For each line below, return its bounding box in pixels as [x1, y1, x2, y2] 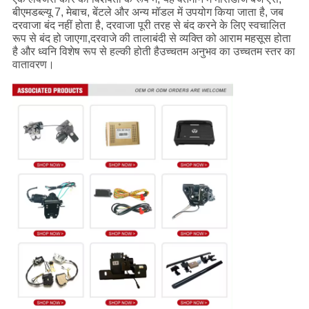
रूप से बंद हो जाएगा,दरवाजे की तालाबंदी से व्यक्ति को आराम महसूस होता [12, 32, 291, 44]
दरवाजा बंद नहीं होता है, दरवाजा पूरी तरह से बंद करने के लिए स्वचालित [12, 19, 286, 31]
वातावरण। [12, 58, 54, 70]
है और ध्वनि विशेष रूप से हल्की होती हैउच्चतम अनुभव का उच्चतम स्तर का [12, 45, 295, 57]
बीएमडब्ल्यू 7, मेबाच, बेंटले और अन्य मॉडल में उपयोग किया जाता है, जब [12, 6, 283, 18]
